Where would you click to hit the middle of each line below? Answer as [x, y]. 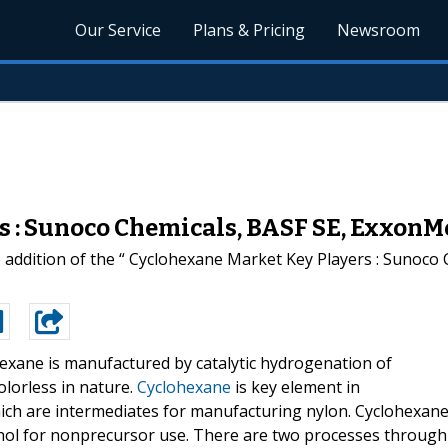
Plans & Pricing [249, 30]
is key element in [295, 386]
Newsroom [379, 30]
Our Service [118, 30]
